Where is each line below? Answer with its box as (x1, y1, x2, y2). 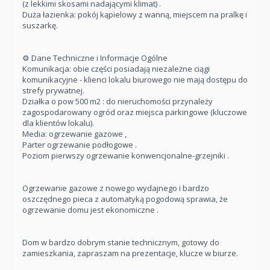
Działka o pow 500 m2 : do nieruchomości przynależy (22, 95, 213, 107)
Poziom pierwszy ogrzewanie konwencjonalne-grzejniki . (22, 149, 229, 161)
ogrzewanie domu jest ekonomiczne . (22, 204, 159, 215)
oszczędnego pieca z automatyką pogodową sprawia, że (22, 193, 228, 204)
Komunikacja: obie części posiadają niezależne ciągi (22, 63, 210, 74)
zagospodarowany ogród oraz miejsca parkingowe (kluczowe (22, 106, 247, 118)
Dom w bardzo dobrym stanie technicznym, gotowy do (22, 236, 219, 248)
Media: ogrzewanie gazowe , (22, 128, 127, 139)
